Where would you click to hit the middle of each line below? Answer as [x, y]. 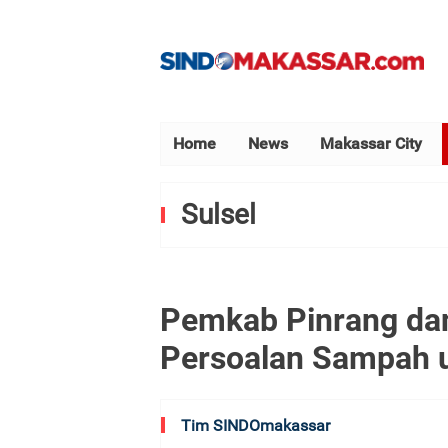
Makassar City [371, 143]
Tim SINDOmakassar [255, 425]
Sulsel [218, 214]
